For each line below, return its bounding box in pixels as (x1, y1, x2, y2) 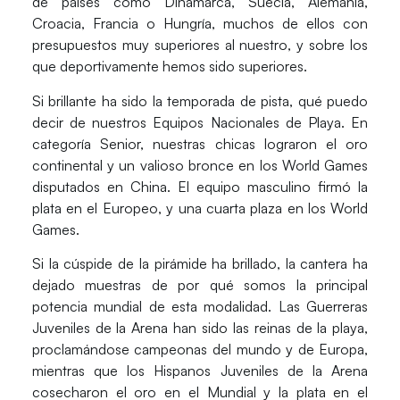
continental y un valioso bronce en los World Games (31, 155, 369, 174)
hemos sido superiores (162, 57, 304, 76)
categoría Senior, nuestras (31, 134, 215, 153)
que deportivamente (31, 57, 162, 76)
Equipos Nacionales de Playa (153, 112, 341, 131)
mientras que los (31, 361, 154, 379)
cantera (300, 254, 348, 272)
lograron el (254, 134, 346, 153)
